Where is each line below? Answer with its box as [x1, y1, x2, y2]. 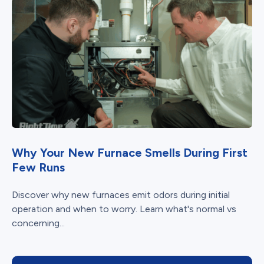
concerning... [12, 217, 65, 229]
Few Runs [12, 160, 65, 174]
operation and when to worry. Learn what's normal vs [12, 203, 236, 214]
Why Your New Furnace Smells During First [12, 145, 247, 160]
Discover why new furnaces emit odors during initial [12, 189, 230, 200]
